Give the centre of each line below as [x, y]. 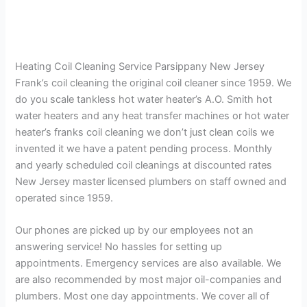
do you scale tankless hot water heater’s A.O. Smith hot [144, 99]
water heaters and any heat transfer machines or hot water [152, 115]
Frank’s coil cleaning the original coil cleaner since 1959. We [153, 83]
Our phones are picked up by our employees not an [135, 230]
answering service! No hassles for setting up [119, 246]
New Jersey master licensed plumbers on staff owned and [151, 181]
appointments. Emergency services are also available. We [148, 263]
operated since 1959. [64, 198]
